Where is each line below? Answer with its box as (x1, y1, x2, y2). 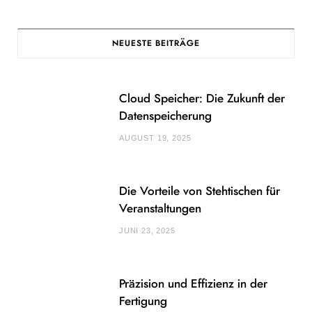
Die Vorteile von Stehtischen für (119, 185, 280, 198)
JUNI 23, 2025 (119, 226, 175, 235)
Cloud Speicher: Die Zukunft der (119, 93, 285, 105)
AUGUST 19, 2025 (119, 134, 192, 143)
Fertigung (119, 295, 167, 308)
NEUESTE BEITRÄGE (112, 38, 200, 47)
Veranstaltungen (119, 203, 201, 215)
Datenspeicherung (119, 110, 212, 123)
